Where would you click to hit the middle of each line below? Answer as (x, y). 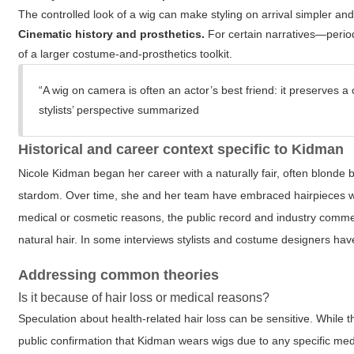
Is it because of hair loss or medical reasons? (144, 298)
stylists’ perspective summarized (119, 110)
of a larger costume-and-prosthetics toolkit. (126, 54)
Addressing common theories (119, 275)
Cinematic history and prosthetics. (112, 34)
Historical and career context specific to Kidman (181, 149)
